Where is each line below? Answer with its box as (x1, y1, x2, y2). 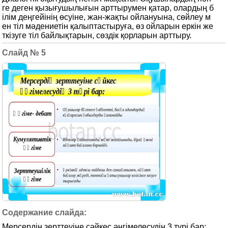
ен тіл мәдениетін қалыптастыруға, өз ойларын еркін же (2, 22, 214, 31)
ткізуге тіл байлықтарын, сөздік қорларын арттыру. (2, 31, 192, 40)
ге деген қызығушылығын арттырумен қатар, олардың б (2, 4, 214, 12)
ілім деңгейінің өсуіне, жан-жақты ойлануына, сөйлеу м (2, 13, 211, 21)
